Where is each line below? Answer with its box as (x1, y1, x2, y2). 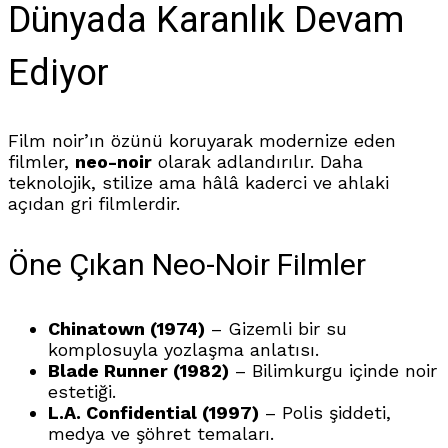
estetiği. (48, 381, 116, 403)
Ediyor (8, 47, 109, 101)
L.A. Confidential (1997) (48, 402, 259, 424)
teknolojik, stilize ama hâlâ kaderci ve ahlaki (8, 172, 389, 194)
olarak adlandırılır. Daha (152, 151, 363, 173)
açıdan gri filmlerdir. (8, 193, 180, 215)
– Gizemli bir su (205, 318, 347, 340)
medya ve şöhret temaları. (48, 423, 274, 445)
